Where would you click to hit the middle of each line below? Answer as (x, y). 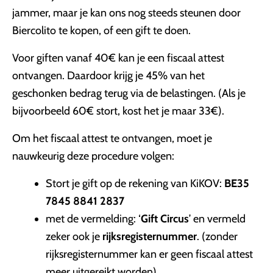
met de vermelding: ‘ (93, 219)
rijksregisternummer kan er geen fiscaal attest (149, 254)
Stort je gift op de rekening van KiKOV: (135, 183)
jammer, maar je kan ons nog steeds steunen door (126, 13)
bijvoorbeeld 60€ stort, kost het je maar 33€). (118, 111)
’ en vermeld (217, 219)
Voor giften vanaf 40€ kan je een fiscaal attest (118, 58)
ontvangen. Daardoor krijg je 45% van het (108, 76)
